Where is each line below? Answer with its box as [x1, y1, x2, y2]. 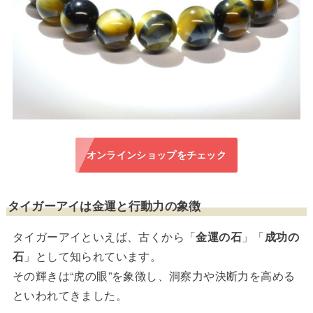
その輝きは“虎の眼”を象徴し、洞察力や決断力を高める [12, 268, 296, 284]
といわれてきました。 [12, 287, 127, 304]
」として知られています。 [24, 248, 162, 265]
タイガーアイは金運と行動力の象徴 [7, 196, 201, 214]
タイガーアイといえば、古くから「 [12, 228, 196, 245]
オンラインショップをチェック [86, 147, 227, 162]
